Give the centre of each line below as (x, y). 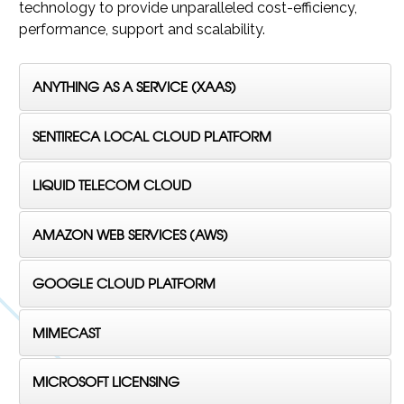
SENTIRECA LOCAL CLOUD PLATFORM (152, 136)
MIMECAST (66, 333)
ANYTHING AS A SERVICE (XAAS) (134, 87)
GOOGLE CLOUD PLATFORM (124, 284)
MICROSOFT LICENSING (106, 382)
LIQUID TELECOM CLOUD (112, 186)
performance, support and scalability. (142, 30)
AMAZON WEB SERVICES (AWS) (130, 234)
